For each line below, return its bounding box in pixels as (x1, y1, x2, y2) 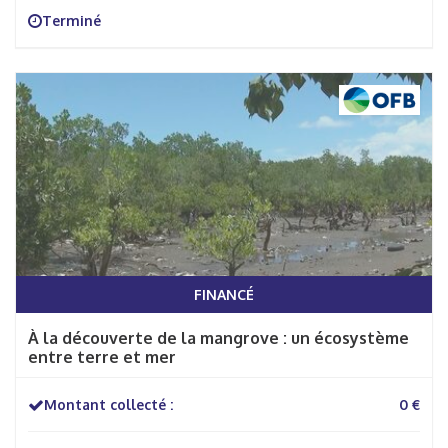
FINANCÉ (194, 286, 254, 303)
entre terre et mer (28, 347, 176, 367)
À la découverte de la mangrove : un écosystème (28, 328, 409, 348)
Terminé (42, 12, 101, 29)
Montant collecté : (44, 396, 173, 413)
